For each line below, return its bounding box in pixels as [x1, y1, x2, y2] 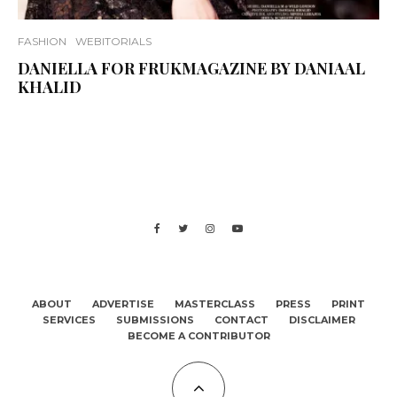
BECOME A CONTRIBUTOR [127, 330, 270, 343]
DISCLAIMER [288, 314, 355, 327]
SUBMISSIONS [115, 314, 194, 327]
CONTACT [214, 314, 269, 327]
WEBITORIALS [75, 35, 152, 49]
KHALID [18, 76, 82, 98]
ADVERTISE [92, 298, 154, 311]
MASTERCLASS [175, 298, 255, 311]
